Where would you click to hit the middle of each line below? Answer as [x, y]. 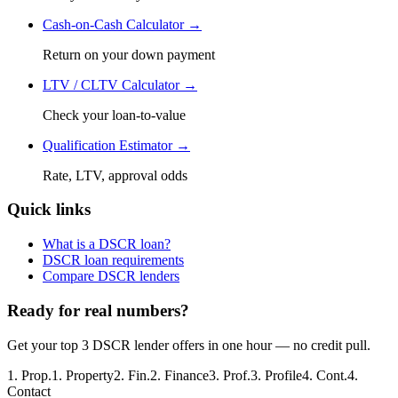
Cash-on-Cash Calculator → [122, 24]
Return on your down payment [129, 54]
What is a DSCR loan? [107, 244]
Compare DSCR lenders [111, 276]
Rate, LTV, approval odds [115, 175]
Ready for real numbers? [98, 310]
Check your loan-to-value [114, 115]
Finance [187, 375]
